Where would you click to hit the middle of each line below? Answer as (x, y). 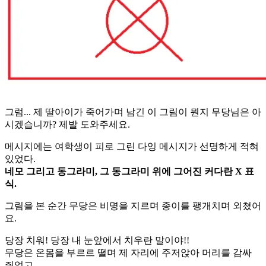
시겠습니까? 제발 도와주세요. (67, 124)
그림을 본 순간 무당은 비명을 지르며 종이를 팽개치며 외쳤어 (133, 205)
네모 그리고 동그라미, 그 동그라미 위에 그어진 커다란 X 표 (129, 171)
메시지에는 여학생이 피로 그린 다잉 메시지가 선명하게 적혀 (132, 146)
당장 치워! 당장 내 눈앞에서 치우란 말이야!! (97, 240)
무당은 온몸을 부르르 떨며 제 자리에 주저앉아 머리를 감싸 (128, 252)
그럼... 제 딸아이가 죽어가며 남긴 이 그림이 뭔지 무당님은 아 (133, 112)
